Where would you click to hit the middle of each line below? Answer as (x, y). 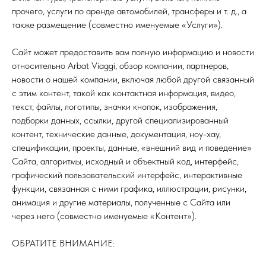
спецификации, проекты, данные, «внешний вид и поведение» (132, 148)
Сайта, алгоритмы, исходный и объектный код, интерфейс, (125, 161)
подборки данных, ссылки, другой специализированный (120, 120)
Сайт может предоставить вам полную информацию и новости (133, 52)
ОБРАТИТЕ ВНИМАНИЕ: (63, 243)
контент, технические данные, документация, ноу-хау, (116, 134)
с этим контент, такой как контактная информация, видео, (124, 93)
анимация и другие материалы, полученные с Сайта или (121, 202)
